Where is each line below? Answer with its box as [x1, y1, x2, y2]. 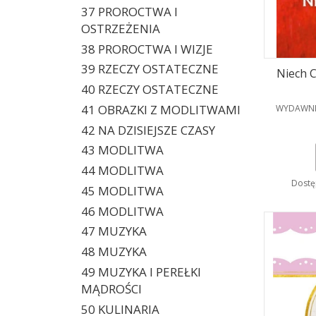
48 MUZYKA [80, 243, 147, 260]
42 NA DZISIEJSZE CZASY [80, 121, 215, 138]
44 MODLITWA [80, 162, 164, 178]
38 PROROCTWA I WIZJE [80, 40, 213, 57]
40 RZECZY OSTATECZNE [80, 81, 219, 97]
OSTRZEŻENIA [80, 20, 160, 37]
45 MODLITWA [80, 182, 164, 199]
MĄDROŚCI [80, 280, 142, 297]
